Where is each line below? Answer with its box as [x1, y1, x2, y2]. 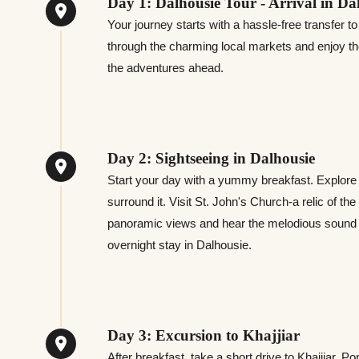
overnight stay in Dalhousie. [107, 237, 252, 252]
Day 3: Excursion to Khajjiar [107, 326, 301, 344]
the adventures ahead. [107, 60, 224, 75]
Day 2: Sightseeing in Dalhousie [107, 149, 316, 167]
